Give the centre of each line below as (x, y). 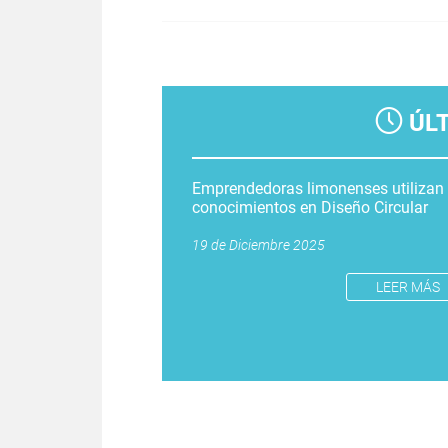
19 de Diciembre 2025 (258, 244)
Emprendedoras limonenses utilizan (318, 188)
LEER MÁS (407, 286)
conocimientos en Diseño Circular (310, 207)
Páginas (204, 31)
